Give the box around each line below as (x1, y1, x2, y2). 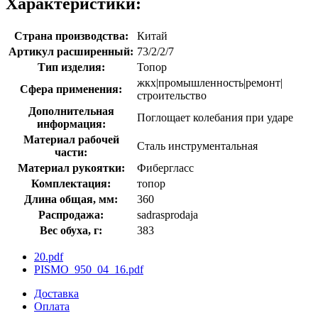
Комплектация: (31, 177, 111, 190)
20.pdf (34, 250, 63, 263)
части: (55, 146, 87, 158)
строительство (137, 89, 207, 102)
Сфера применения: (20, 82, 122, 95)
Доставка (34, 287, 79, 300)
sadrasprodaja (137, 208, 198, 221)
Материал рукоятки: (17, 161, 125, 174)
